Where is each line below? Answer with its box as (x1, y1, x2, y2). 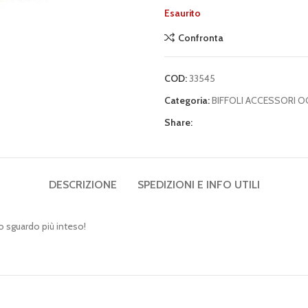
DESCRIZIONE (48, 178, 117, 191)
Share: (164, 116, 192, 129)
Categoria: (164, 94, 210, 107)
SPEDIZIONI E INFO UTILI (137, 178, 260, 191)
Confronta (177, 31, 223, 44)
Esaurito (164, 7, 201, 19)
